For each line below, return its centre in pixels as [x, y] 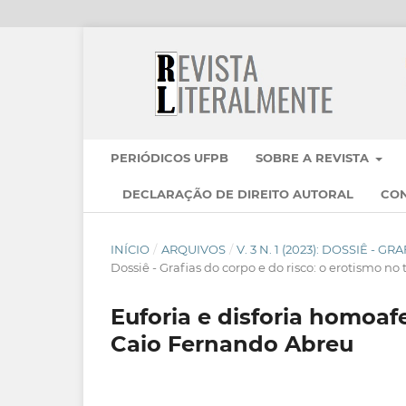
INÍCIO [130, 250]
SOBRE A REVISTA [314, 158]
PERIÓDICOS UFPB [169, 158]
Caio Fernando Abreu [232, 344]
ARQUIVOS [193, 250]
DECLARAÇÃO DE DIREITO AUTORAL [238, 194]
